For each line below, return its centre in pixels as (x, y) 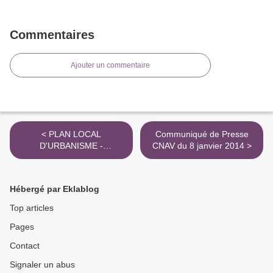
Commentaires (52, 35)
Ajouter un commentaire (110, 66)
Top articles (32, 208)
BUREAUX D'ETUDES (71, 169)
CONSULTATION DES (71, 158)
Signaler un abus (42, 265)
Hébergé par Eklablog (55, 189)
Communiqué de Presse (202, 134)
